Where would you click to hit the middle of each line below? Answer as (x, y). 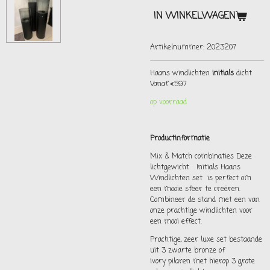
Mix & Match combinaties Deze (201, 156)
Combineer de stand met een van (205, 200)
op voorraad (168, 102)
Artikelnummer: (177, 47)
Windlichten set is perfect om (201, 178)
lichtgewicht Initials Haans (196, 167)
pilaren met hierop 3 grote (212, 261)
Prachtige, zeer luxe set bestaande (206, 240)
